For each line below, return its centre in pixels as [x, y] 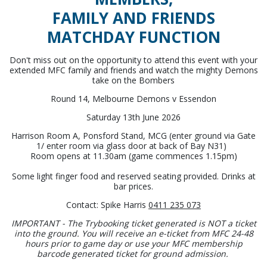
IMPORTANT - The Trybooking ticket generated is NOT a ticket [133, 223]
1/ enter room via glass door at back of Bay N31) [133, 145]
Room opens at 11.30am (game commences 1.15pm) [133, 156]
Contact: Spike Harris [107, 204]
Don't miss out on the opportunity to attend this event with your [133, 60]
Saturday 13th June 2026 [133, 117]
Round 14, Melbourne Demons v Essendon [133, 98]
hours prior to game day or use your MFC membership [133, 243]
